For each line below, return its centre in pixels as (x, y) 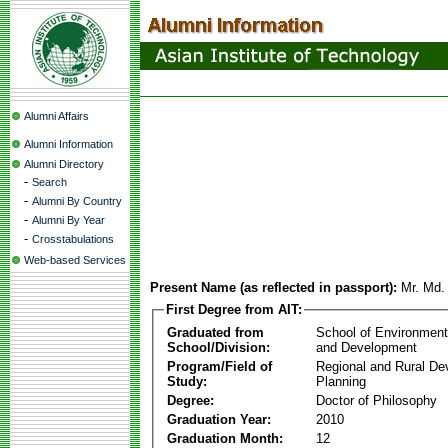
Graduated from (215, 332)
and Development (366, 347)
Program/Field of (219, 366)
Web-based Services (75, 260)
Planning (341, 381)
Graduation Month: (225, 438)
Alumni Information (68, 144)
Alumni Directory (64, 164)
